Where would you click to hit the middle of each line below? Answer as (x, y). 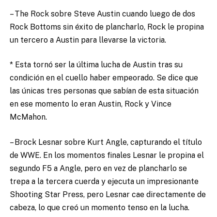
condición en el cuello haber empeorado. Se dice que (104, 78)
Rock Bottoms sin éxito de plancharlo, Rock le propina (107, 27)
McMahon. (28, 117)
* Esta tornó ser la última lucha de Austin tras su (96, 65)
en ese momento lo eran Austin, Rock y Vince (91, 104)
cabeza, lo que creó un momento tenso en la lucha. (100, 207)
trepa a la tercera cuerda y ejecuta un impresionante (104, 181)
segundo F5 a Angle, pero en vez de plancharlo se (98, 168)
